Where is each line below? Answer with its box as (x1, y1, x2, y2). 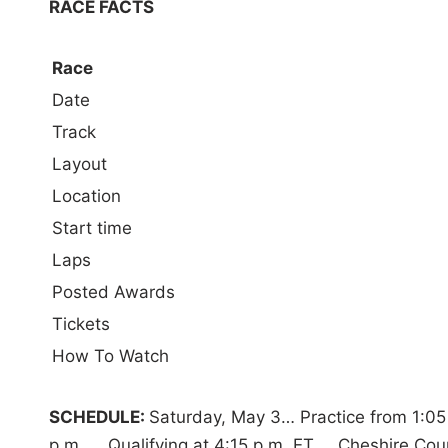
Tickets (51, 314, 110, 335)
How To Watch (51, 346, 169, 367)
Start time (51, 218, 132, 239)
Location (51, 186, 121, 207)
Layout (51, 154, 107, 175)
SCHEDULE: (48, 407, 149, 428)
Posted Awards (51, 282, 175, 303)
